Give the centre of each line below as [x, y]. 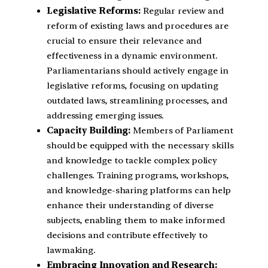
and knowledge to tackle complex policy [132, 160]
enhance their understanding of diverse [130, 205]
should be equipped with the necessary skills [140, 145]
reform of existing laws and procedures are [138, 25]
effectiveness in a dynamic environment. [133, 55]
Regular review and [182, 10]
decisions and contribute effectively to [127, 235]
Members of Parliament [182, 130]
